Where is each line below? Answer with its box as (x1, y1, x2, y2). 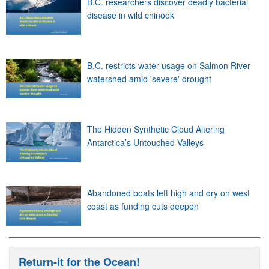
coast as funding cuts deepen (87, 199, 199, 212)
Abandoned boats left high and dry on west (87, 186, 250, 199)
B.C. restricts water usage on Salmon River (87, 59, 250, 71)
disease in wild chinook (87, 8, 174, 21)
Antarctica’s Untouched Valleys (87, 136, 204, 148)
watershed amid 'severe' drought (87, 72, 211, 85)
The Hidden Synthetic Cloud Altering (87, 122, 225, 135)
